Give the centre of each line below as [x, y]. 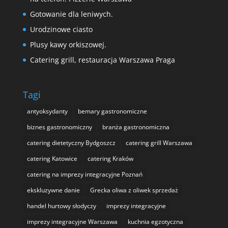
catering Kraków [110, 159]
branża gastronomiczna [136, 127]
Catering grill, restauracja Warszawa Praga [102, 60]
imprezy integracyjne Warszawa [72, 222]
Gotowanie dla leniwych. [71, 14]
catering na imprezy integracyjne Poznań [84, 175]
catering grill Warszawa [159, 143]
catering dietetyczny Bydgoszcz [71, 143]
